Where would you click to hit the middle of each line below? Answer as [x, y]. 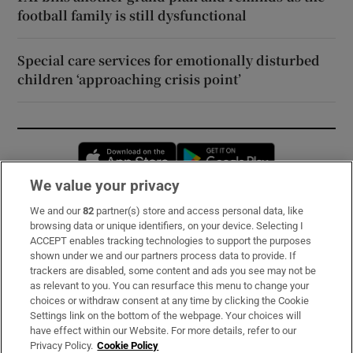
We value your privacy [105, 186]
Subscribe [46, 220]
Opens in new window [233, 150]
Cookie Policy [128, 346]
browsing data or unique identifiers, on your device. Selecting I [167, 226]
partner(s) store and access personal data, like [199, 211]
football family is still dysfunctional [132, 15]
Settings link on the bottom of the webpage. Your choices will [166, 316]
